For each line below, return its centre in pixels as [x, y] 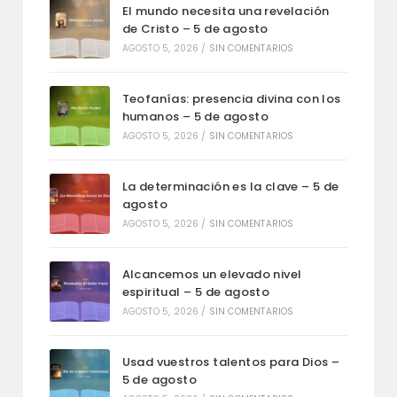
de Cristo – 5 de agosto [195, 29]
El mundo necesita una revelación [226, 12]
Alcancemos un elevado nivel [212, 275]
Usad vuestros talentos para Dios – [231, 362]
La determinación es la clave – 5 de [230, 187]
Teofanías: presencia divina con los [231, 99]
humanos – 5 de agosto [195, 117]
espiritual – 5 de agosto [196, 292]
